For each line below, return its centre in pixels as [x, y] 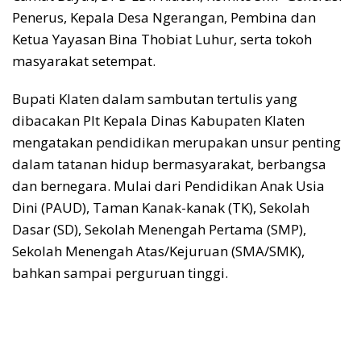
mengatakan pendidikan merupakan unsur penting [176, 142]
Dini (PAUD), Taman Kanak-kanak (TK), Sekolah [161, 207]
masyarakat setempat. [84, 60]
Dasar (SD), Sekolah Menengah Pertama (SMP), [159, 229]
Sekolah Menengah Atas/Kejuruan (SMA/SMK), [158, 251]
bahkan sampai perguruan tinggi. [120, 272]
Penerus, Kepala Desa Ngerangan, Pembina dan [164, 17]
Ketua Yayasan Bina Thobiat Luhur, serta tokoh [162, 39]
